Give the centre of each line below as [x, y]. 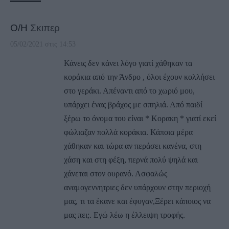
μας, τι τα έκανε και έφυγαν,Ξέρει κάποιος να [137, 201]
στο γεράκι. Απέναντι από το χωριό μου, [129, 90]
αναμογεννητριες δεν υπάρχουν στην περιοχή [137, 187]
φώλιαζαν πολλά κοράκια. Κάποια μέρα [128, 132]
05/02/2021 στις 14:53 [43, 44]
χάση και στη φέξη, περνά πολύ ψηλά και [131, 159]
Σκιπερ [45, 27]
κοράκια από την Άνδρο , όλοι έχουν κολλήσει [139, 77]
